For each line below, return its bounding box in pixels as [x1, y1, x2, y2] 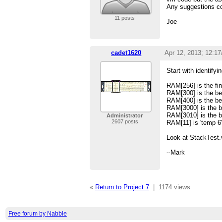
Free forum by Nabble [8, 210, 67, 217]
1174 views [158, 183, 190, 191]
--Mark [166, 149, 185, 157]
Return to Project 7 [95, 183, 149, 191]
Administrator [107, 112, 143, 119]
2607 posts [111, 118, 138, 125]
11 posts [114, 15, 135, 21]
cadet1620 [111, 49, 142, 57]
